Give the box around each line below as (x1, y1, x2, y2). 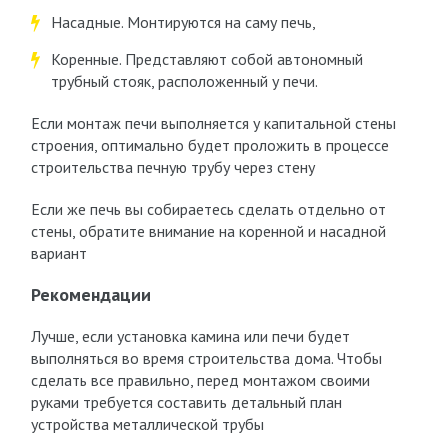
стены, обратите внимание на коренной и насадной (30, 221, 386, 241)
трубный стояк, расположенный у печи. (50, 71, 318, 91)
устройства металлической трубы (30, 414, 264, 434)
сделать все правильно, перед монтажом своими (30, 370, 370, 390)
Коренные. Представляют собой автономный (50, 49, 363, 69)
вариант (30, 243, 87, 263)
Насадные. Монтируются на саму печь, (50, 12, 316, 32)
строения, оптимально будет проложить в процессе (30, 135, 389, 155)
